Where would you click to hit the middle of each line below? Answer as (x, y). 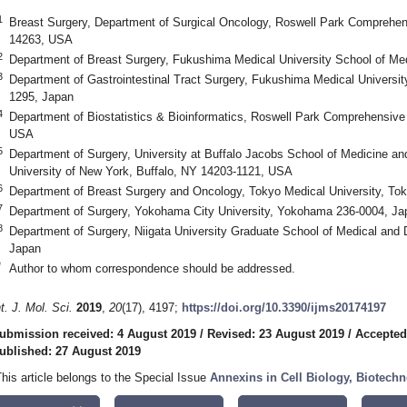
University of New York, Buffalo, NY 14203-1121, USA (150, 171)
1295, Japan (41, 96)
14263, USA (40, 39)
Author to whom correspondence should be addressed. (152, 268)
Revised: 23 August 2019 (276, 334)
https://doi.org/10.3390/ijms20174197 (284, 308)
